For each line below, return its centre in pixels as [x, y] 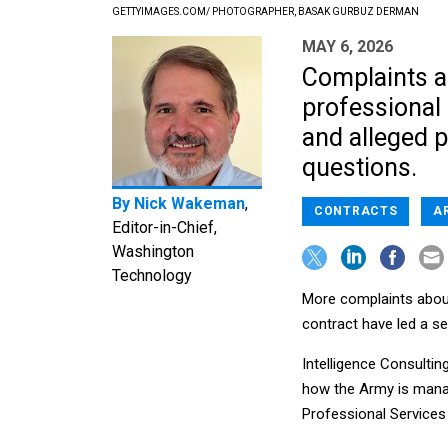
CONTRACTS [356, 211]
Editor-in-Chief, [164, 228]
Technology [152, 276]
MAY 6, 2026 [347, 47]
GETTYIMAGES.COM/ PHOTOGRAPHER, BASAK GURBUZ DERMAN [265, 12]
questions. [359, 168]
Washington [153, 252]
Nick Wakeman [189, 204]
